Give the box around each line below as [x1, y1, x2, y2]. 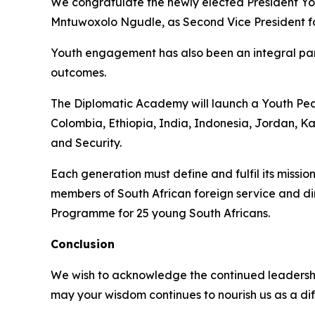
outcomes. [51, 65, 106, 80]
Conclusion [51, 237, 115, 252]
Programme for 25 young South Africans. [51, 206, 270, 221]
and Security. [51, 136, 122, 150]
